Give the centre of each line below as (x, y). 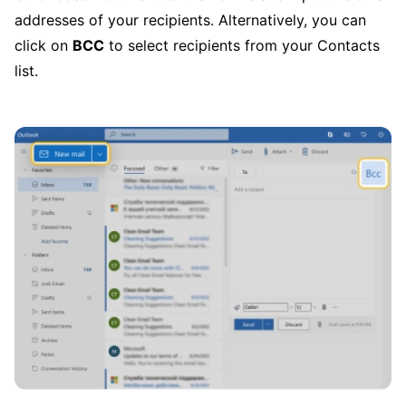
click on (43, 45)
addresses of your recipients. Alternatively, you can (190, 19)
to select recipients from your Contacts (242, 45)
